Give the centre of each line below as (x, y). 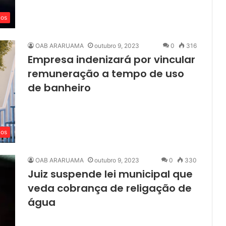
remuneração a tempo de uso (106, 74)
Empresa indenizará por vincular (111, 60)
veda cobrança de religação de (110, 188)
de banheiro (59, 88)
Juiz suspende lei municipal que (110, 174)
